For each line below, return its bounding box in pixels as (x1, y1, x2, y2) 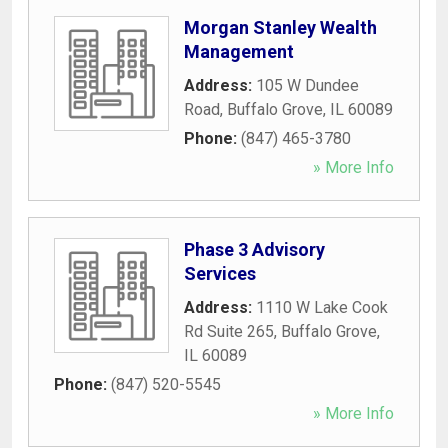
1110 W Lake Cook (256, 297, 388, 317)
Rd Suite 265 (184, 321, 274, 341)
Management (184, 40, 294, 62)
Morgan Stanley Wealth (184, 16, 377, 38)
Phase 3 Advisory (184, 238, 325, 260)
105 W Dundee (256, 75, 359, 95)
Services (184, 262, 256, 284)
